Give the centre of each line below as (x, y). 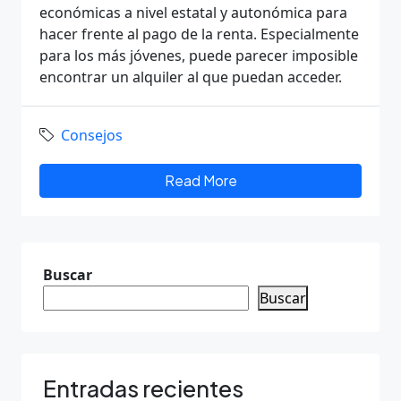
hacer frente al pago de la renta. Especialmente (199, 34)
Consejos (92, 135)
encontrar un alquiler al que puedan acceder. (191, 77)
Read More (200, 180)
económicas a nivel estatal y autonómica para (193, 13)
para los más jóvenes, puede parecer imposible (199, 55)
